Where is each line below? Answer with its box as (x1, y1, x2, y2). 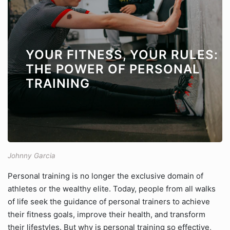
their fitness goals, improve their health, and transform (8, 209, 205, 219)
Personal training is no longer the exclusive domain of (8, 171, 203, 181)
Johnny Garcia (8, 151, 55, 160)
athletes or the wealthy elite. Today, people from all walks (8, 184, 216, 194)
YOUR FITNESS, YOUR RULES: (26, 47, 218, 62)
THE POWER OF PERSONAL (26, 62, 200, 76)
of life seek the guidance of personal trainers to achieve (8, 197, 210, 206)
